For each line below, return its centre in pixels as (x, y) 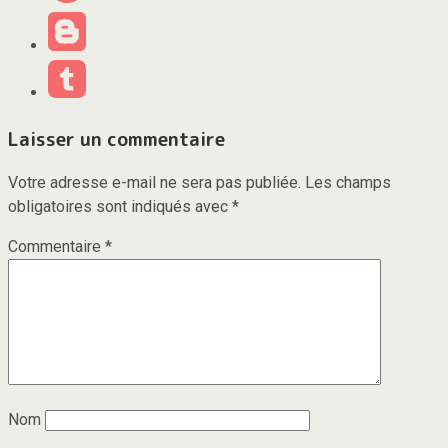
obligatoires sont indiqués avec (120, 206)
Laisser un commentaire (116, 138)
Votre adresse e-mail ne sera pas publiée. (154, 182)
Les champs (348, 182)
